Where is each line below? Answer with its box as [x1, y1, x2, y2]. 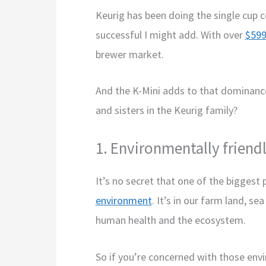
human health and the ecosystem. [95, 213, 246, 227]
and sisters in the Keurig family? [95, 103, 237, 118]
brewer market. [95, 47, 164, 61]
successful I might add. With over [95, 27, 245, 42]
